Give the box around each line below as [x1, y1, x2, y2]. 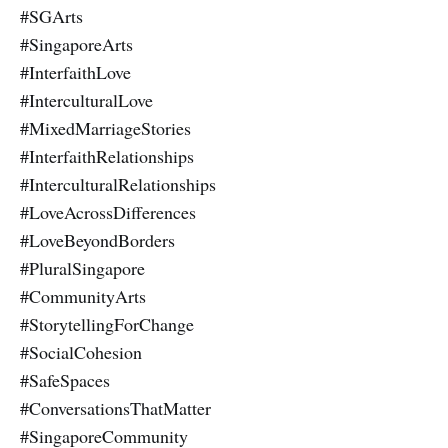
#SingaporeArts [20, 31, 133, 56]
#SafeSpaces [20, 367, 110, 392]
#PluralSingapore [20, 255, 145, 280]
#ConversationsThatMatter [20, 395, 211, 420]
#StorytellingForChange [20, 311, 194, 336]
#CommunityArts [20, 283, 146, 308]
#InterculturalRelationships [20, 171, 216, 196]
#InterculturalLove [20, 87, 153, 112]
